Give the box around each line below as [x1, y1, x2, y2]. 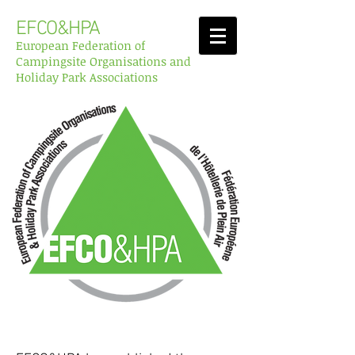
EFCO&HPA [16, 17, 100, 41]
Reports [96, 328, 146, 346]
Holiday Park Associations [16, 69, 158, 85]
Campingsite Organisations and [16, 53, 191, 69]
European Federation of [16, 37, 145, 53]
